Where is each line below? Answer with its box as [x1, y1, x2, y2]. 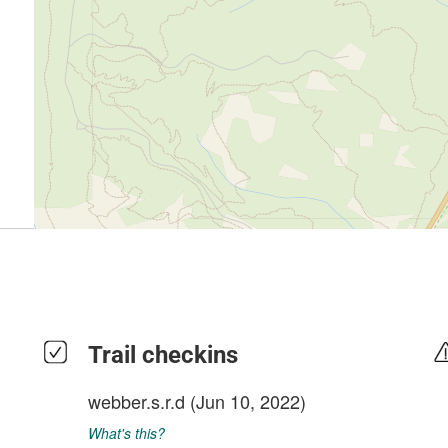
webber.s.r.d [88, 388, 185, 414]
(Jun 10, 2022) [185, 388, 306, 414]
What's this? [88, 423, 165, 443]
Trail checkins [88, 341, 238, 369]
